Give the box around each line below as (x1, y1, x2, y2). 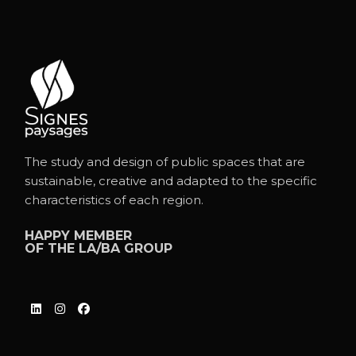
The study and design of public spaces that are (25, 154, 306, 169)
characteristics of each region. (25, 192, 204, 207)
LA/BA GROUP (79, 241, 173, 256)
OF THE (25, 241, 79, 256)
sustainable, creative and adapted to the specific (25, 173, 318, 188)
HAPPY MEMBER (25, 228, 133, 243)
